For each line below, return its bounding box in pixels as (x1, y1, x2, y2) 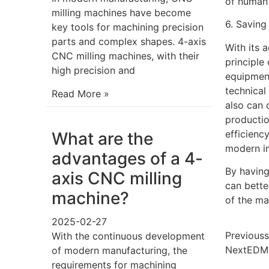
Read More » (52, 87, 110, 100)
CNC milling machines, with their (52, 50, 200, 62)
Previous (225, 229, 265, 241)
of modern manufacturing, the (52, 244, 188, 256)
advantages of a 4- (52, 148, 204, 169)
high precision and (52, 64, 136, 77)
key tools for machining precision (52, 21, 204, 34)
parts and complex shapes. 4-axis (52, 35, 207, 48)
